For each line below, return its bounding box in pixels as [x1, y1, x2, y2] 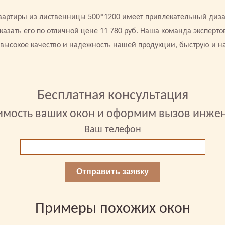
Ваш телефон [84, 125, 141, 135]
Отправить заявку [76, 167, 149, 176]
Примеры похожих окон [35, 201, 190, 217]
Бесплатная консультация [37, 89, 188, 103]
